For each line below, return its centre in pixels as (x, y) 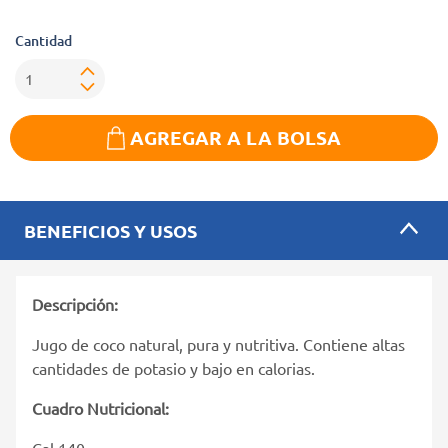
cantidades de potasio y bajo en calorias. (173, 367)
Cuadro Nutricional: (102, 407)
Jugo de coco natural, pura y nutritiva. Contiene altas (218, 343)
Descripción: (77, 303)
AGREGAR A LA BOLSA (235, 137)
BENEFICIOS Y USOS (110, 230)
